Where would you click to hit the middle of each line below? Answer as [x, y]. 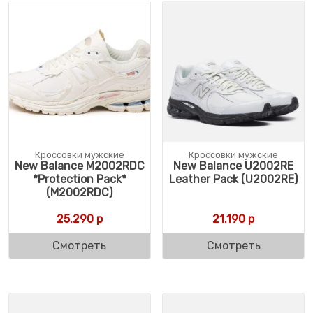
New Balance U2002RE [234, 166]
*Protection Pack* [79, 179]
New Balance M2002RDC [79, 166]
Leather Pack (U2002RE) [234, 179]
